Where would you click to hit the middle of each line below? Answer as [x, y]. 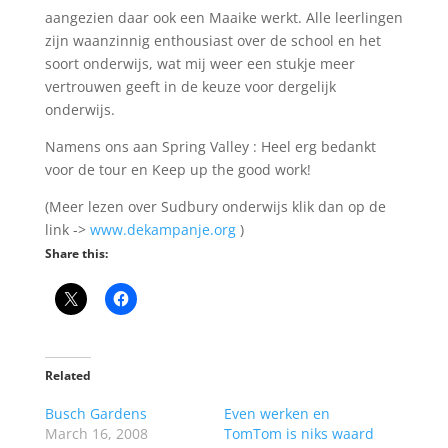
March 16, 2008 [96, 433]
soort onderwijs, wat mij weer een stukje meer [199, 63]
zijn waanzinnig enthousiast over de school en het [212, 40]
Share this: [76, 253]
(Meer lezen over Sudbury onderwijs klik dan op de [215, 206]
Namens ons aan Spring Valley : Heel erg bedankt [210, 146]
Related [67, 375]
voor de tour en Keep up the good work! [177, 169]
